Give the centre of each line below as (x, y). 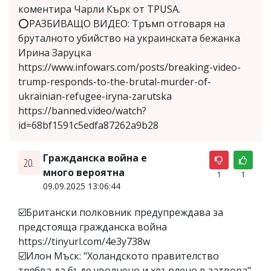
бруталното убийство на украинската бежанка (129, 38)
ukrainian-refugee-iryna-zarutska (95, 96)
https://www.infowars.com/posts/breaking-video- (129, 67)
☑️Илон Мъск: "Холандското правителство (119, 256)
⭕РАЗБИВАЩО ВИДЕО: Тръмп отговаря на (122, 23)
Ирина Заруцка (55, 52)
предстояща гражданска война (93, 227)
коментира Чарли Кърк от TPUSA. (99, 9)
